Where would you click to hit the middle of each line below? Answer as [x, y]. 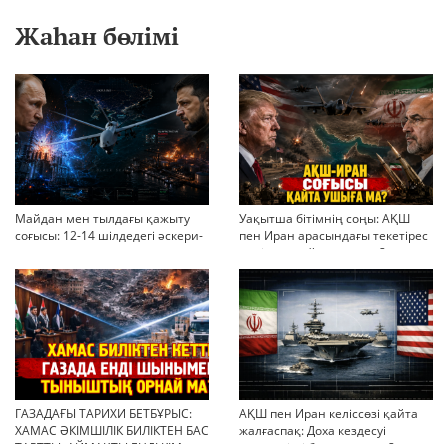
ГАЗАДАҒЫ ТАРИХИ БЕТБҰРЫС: [103, 413]
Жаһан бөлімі [97, 36]
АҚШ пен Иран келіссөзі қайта [328, 413]
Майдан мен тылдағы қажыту [102, 218]
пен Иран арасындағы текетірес [333, 235]
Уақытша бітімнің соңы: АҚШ [324, 218]
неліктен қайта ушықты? [312, 252]
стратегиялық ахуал [74, 252]
